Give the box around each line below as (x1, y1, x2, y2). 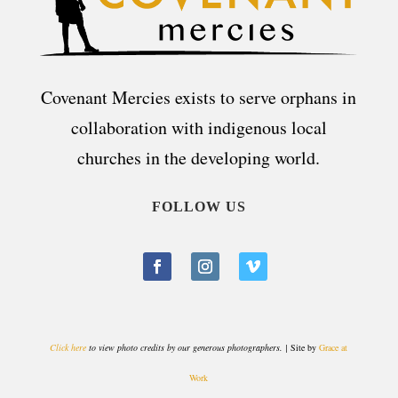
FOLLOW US (151, 198, 246, 214)
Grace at (319, 341, 348, 354)
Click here (50, 341, 87, 354)
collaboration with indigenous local (70, 115, 327, 139)
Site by (291, 341, 317, 354)
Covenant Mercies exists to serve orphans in (41, 84, 357, 109)
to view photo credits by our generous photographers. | (86, 341, 291, 354)
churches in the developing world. (77, 145, 321, 170)
